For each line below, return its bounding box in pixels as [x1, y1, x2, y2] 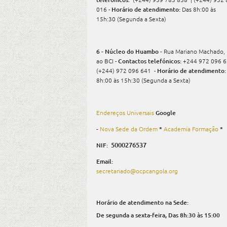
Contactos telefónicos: [118, 57, 181, 65]
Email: [96, 157, 113, 166]
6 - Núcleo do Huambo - [96, 47, 164, 56]
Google [154, 108, 176, 117]
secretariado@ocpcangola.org [96, 167, 178, 175]
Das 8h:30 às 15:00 [168, 211, 220, 219]
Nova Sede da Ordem [100, 125, 158, 133]
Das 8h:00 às [180, 5, 216, 13]
